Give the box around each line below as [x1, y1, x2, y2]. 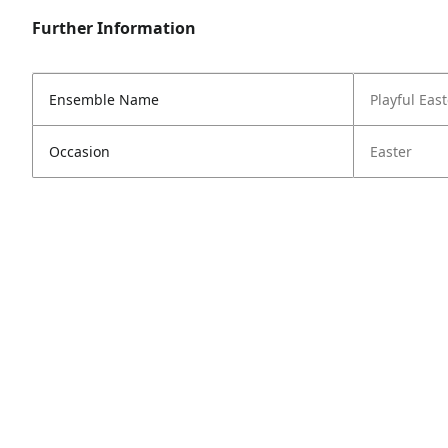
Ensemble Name [49, 90, 159, 109]
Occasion [49, 142, 110, 161]
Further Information [32, 17, 196, 39]
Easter [370, 142, 412, 161]
